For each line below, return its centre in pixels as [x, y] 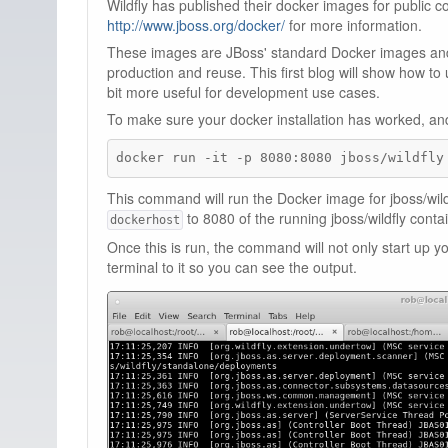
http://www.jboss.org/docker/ [196, 25]
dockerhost [145, 219]
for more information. [353, 25]
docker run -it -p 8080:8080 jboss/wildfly [280, 158]
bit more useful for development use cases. [243, 92]
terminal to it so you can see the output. [232, 266]
